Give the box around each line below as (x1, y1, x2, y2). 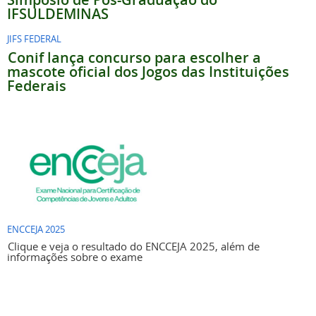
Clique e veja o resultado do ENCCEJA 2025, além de (8, 238, 260, 253)
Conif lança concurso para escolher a (8, 47, 261, 67)
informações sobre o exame (7, 249, 142, 264)
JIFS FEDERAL (7, 32, 61, 45)
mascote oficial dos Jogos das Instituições (7, 61, 289, 81)
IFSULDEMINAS (7, 4, 109, 23)
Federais (7, 75, 66, 95)
